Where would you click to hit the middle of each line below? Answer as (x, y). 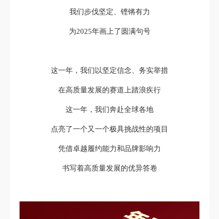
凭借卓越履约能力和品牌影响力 (109, 148)
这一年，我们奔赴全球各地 (109, 109)
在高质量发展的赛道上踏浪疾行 (109, 90)
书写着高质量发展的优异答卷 (109, 168)
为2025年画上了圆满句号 (109, 31)
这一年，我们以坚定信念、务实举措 (109, 70)
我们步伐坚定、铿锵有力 (109, 11)
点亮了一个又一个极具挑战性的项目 (109, 129)
